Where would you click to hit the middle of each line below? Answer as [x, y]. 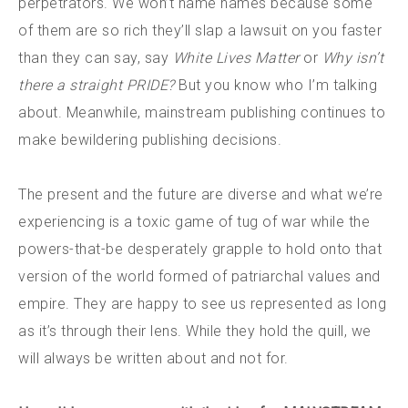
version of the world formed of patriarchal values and [199, 276]
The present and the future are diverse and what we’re [201, 194]
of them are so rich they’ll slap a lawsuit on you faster [200, 31]
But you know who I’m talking [275, 85]
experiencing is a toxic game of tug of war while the [194, 222]
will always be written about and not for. [153, 358]
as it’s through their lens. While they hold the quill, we [195, 331]
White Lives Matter [236, 58]
